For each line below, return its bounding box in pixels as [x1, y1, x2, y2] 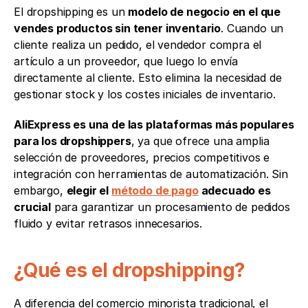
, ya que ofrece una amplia [131, 134, 269, 148]
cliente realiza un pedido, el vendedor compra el [14, 38, 262, 52]
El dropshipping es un [14, 5, 129, 19]
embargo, [14, 184, 67, 197]
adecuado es [198, 184, 271, 197]
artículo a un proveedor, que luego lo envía [14, 54, 239, 68]
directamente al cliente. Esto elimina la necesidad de [14, 71, 282, 85]
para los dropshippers [14, 134, 131, 148]
